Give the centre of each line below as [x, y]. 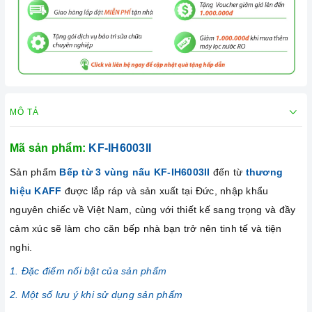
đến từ [229, 172]
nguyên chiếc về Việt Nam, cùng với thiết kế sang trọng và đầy [153, 210]
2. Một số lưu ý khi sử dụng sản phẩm [96, 295]
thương [264, 172]
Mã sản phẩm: [49, 148]
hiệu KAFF [37, 191]
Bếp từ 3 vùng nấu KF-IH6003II [135, 172]
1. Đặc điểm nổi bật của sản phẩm [88, 271]
